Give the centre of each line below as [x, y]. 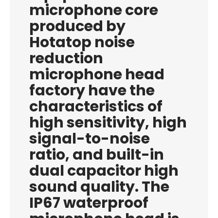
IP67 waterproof [89, 203]
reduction [66, 58]
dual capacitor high [104, 171]
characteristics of [96, 107]
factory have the [92, 91]
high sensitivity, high [108, 123]
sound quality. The [99, 187]
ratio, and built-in [97, 155]
